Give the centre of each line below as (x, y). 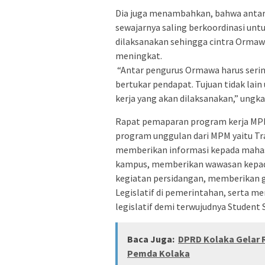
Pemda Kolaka (159, 253)
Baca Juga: (151, 239)
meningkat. (139, 56)
